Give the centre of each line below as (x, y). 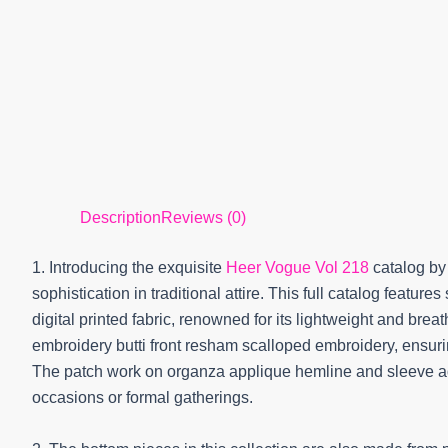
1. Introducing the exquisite (129, 267)
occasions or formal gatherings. (142, 397)
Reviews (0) (203, 217)
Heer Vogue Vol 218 (297, 267)
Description (120, 217)
